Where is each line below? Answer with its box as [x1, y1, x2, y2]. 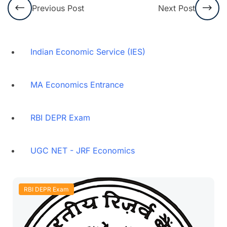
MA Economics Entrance [30, 80, 124, 90]
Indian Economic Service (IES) [30, 47, 145, 57]
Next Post [158, 3, 195, 13]
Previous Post [32, 3, 84, 13]
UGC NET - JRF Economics [30, 145, 135, 156]
